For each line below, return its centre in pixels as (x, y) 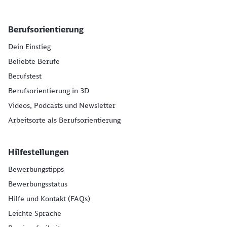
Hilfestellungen (39, 152)
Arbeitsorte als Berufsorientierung (64, 120)
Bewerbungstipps (36, 169)
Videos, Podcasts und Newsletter (62, 105)
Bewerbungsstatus (38, 184)
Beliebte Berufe (34, 61)
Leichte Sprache (35, 213)
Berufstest (25, 76)
